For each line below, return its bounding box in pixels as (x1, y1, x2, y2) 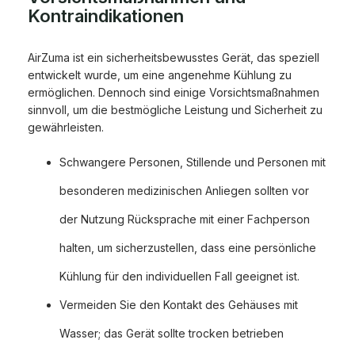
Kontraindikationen (28, 6, 184, 27)
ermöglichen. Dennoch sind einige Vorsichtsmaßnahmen (28, 86, 319, 100)
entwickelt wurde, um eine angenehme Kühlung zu (28, 68, 292, 82)
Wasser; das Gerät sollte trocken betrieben (59, 326, 284, 341)
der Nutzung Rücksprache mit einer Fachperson (59, 212, 310, 227)
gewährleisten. (28, 120, 104, 135)
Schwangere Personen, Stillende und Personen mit (59, 155, 326, 170)
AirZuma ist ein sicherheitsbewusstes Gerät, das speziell (28, 51, 319, 65)
